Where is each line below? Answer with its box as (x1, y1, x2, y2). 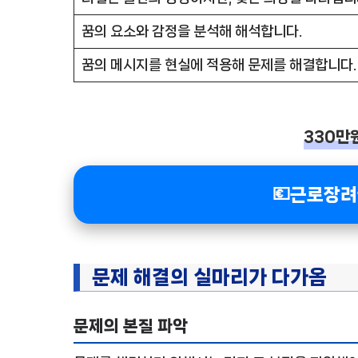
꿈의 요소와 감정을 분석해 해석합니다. (81, 23, 302, 38)
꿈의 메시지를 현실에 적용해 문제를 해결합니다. (81, 57, 356, 72)
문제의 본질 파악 (74, 317, 188, 336)
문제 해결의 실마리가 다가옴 (92, 267, 327, 288)
